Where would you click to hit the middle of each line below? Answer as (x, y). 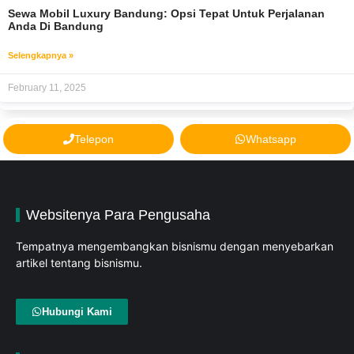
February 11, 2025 (47, 88)
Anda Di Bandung (56, 26)
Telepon (94, 139)
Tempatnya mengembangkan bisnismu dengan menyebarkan (175, 247)
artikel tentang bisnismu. (79, 263)
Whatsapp (271, 139)
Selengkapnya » (41, 56)
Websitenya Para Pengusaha (118, 215)
